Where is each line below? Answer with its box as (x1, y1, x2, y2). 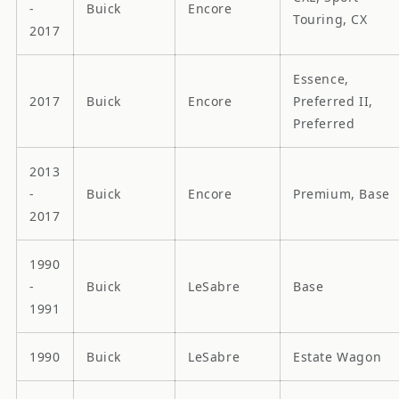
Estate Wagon (293, 347, 382, 365)
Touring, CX (293, 10, 368, 28)
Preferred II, (293, 92, 373, 110)
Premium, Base (293, 184, 390, 202)
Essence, (293, 69, 349, 87)
